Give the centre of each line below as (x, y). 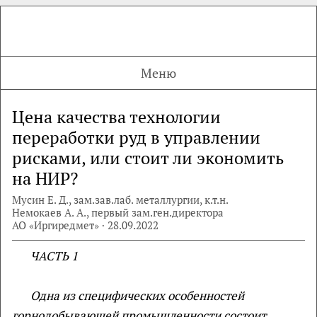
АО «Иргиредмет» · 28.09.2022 (85, 225)
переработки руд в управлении (136, 137)
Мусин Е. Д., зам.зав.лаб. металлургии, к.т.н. (120, 200)
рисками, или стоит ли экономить (148, 158)
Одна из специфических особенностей (137, 295)
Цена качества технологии (116, 117)
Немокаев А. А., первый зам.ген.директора (118, 212)
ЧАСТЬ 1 (54, 256)
